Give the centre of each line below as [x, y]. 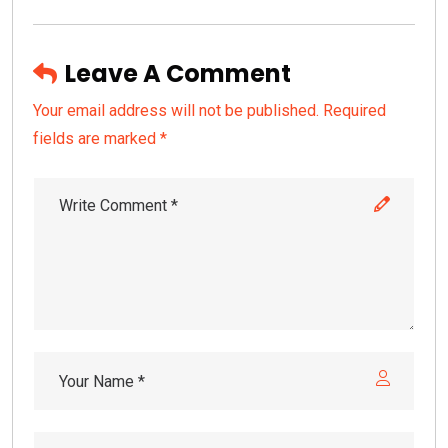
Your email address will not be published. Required [209, 111]
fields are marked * [100, 139]
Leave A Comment [178, 74]
